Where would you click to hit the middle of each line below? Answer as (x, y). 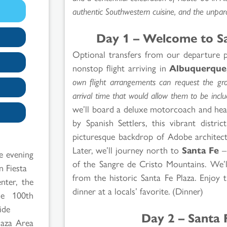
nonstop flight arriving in (121, 67)
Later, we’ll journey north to (127, 149)
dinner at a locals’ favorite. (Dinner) (138, 191)
